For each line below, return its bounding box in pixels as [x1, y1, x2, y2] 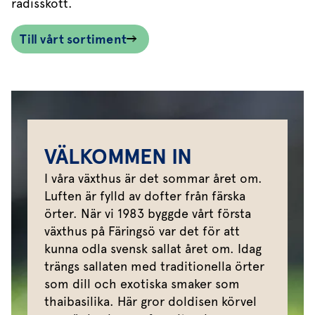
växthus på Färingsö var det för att [44, 224, 240, 239]
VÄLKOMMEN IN [44, 144, 192, 169]
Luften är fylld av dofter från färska [44, 188, 245, 204]
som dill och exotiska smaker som [44, 276, 240, 292]
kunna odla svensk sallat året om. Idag [44, 241, 262, 257]
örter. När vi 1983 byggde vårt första [44, 206, 251, 221]
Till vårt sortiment [20, 32, 127, 47]
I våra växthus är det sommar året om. [44, 171, 262, 186]
